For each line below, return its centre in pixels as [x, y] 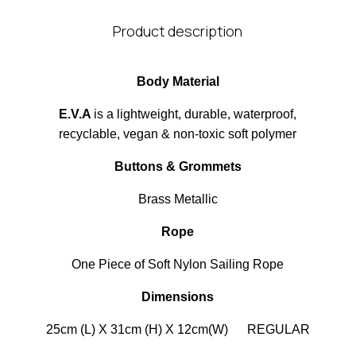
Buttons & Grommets [178, 166]
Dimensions [178, 297]
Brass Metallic [178, 199]
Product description [178, 31]
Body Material [178, 81]
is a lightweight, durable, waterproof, [195, 114]
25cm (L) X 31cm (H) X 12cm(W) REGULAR [178, 329]
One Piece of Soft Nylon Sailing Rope [178, 264]
